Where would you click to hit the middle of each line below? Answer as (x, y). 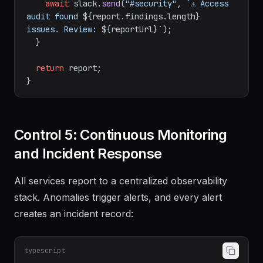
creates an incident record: (74, 214)
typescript (45, 251)
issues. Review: (64, 29)
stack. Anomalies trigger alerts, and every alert (118, 197)
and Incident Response (88, 154)
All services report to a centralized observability (121, 181)
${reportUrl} (130, 29)
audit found (55, 16)
